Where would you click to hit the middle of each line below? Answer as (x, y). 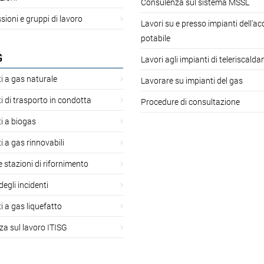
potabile (156, 38)
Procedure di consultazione (190, 101)
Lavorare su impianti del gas (192, 80)
